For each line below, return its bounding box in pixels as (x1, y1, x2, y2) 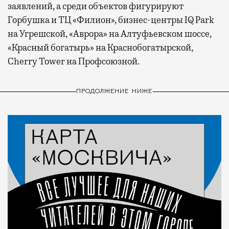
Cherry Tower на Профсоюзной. (8, 55, 140, 67)
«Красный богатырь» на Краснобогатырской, (8, 41, 193, 53)
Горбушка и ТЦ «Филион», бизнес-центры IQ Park (8, 14, 214, 26)
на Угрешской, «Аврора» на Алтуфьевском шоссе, (8, 28, 212, 39)
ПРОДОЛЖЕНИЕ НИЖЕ (76, 88, 153, 95)
